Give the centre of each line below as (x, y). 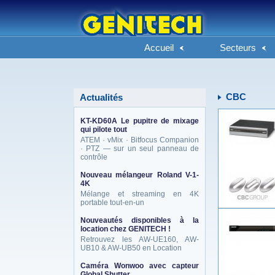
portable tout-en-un (112, 203)
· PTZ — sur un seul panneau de (140, 149)
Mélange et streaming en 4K (140, 194)
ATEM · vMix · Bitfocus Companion (140, 140)
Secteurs (238, 48)
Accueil (159, 48)
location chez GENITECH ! (126, 229)
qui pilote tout (104, 130)
